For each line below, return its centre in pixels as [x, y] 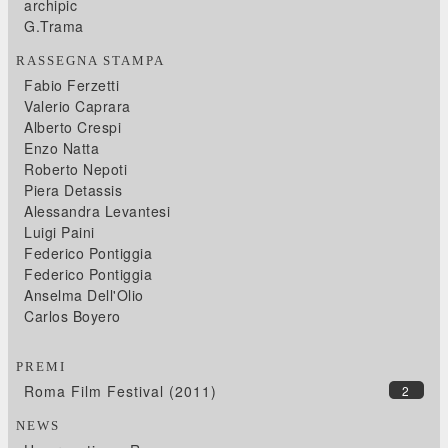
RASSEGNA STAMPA [91, 60]
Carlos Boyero [72, 315]
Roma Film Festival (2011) [121, 390]
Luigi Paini [59, 231]
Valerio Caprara [77, 105]
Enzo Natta [62, 147]
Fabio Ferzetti [72, 84]
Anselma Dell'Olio [84, 294]
